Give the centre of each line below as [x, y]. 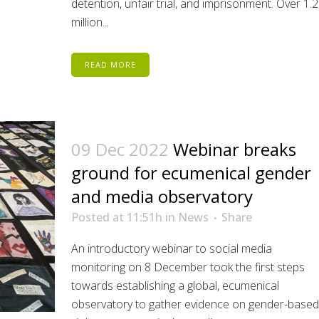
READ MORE [110, 64]
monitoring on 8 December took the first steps [188, 267]
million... [90, 22]
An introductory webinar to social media [171, 249]
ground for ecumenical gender [191, 173]
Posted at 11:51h [116, 217]
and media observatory [162, 196]
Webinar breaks [234, 149]
